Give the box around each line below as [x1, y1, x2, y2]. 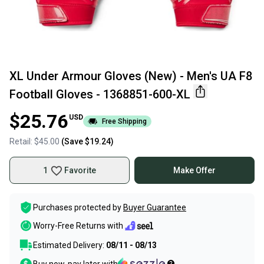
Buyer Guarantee [123, 203, 186, 212]
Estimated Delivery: [33, 240, 106, 250]
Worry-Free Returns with [33, 221, 123, 231]
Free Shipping [102, 117, 147, 126]
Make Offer [173, 166, 216, 175]
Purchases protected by [33, 203, 121, 212]
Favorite [64, 166, 96, 175]
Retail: [9, 137, 34, 146]
